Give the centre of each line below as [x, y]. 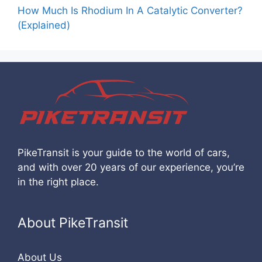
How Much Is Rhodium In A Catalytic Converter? [130, 10]
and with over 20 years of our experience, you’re [131, 167]
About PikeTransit [73, 223]
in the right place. [58, 182]
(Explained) [44, 25]
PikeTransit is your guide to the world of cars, [124, 152]
